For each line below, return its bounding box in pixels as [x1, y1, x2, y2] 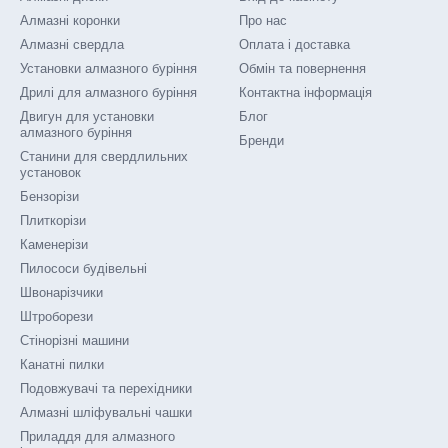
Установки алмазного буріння [20, 61, 197, 76]
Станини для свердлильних [20, 149, 188, 164]
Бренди [239, 133, 284, 148]
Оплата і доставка [239, 37, 350, 52]
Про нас [239, 13, 287, 28]
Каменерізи [20, 237, 88, 252]
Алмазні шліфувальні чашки [20, 405, 192, 420]
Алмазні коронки [20, 13, 120, 28]
